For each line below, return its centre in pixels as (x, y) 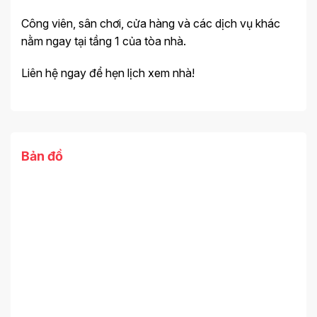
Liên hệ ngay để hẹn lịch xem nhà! (108, 73)
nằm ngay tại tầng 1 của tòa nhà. (104, 41)
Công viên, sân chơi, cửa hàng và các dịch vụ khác (151, 23)
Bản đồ (42, 156)
